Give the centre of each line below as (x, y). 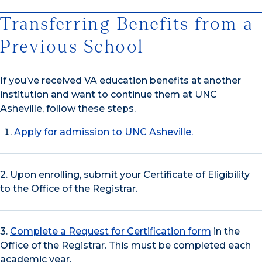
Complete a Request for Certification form (111, 231)
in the (225, 231)
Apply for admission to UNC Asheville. (104, 132)
